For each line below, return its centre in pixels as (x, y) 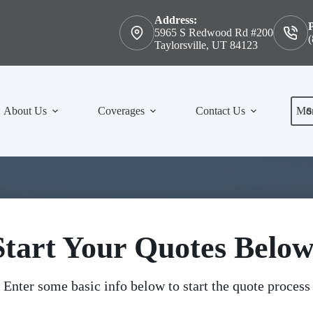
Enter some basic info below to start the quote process (156, 286)
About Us (25, 111)
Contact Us (220, 111)
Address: (175, 20)
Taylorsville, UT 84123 (206, 45)
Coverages (121, 111)
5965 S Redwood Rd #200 (213, 32)
